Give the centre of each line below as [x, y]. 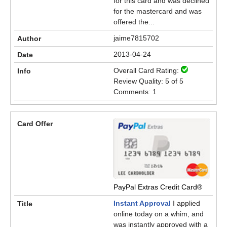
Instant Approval [142, 203]
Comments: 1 [135, 92]
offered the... [134, 22]
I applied [185, 203]
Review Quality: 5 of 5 [148, 81]
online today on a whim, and [159, 214]
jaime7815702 [136, 38]
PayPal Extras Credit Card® [158, 187]
